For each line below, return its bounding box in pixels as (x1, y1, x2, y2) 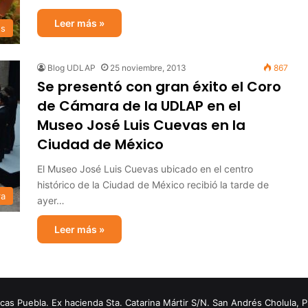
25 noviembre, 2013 (110, 63, 186, 73)
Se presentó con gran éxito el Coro (37, 77, 281, 96)
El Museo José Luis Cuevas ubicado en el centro (37, 163, 253, 175)
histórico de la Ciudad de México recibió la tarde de (37, 179, 269, 190)
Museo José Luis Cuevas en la (37, 115, 245, 135)
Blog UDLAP (47, 63, 96, 73)
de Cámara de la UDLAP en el (37, 96, 241, 115)
